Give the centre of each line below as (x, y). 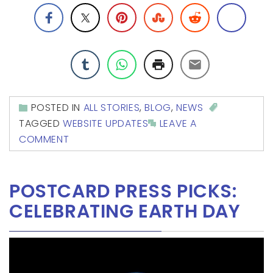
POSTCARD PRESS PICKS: (123, 191)
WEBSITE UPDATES (106, 123)
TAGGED (41, 123)
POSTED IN (57, 107)
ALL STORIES (112, 107)
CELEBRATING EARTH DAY (125, 211)
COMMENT (44, 139)
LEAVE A (178, 123)
